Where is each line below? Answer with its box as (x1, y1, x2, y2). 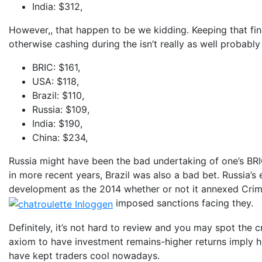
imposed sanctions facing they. (113, 197, 253, 209)
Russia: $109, (32, 104, 89, 116)
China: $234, (32, 132, 88, 144)
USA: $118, (32, 75, 79, 88)
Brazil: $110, (32, 89, 84, 102)
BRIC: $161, (32, 61, 80, 74)
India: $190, (32, 118, 82, 130)
